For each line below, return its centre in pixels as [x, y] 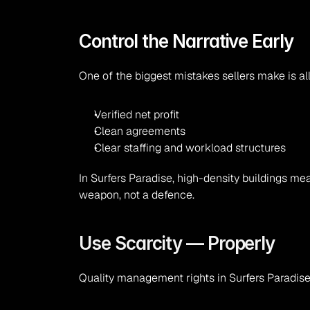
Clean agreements [140, 131]
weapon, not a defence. [137, 195]
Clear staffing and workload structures [190, 148]
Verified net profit [137, 115]
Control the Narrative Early [186, 41]
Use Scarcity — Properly [177, 243]
